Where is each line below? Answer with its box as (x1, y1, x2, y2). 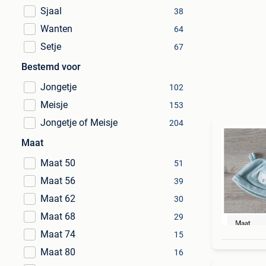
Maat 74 (40, 229, 75, 240)
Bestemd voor (21, 61, 81, 72)
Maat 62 (40, 193, 75, 204)
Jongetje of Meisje (40, 117, 118, 128)
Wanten (40, 23, 72, 34)
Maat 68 (40, 211, 75, 222)
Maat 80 (40, 246, 75, 258)
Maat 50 (40, 157, 75, 169)
